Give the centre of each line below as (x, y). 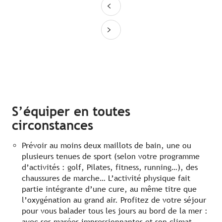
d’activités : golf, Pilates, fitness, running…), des (110, 167)
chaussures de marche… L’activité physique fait (106, 178)
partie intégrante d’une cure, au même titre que (109, 189)
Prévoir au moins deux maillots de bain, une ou (107, 146)
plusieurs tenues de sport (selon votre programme (111, 157)
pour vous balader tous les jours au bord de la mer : (115, 211)
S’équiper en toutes (71, 112)
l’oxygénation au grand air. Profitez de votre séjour (114, 200)
